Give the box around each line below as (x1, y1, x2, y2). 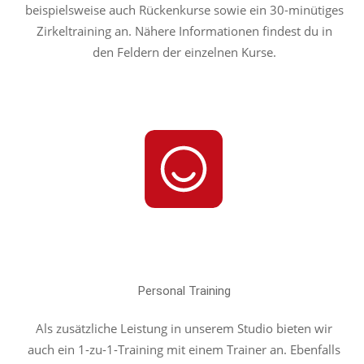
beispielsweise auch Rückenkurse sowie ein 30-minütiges (24, 2, 344, 18)
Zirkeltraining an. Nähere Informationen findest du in (36, 23, 332, 39)
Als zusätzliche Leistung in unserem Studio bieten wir (36, 320, 332, 336)
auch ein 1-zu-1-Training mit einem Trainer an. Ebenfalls (28, 341, 340, 357)
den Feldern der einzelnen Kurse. (92, 44, 276, 60)
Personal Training (137, 284, 231, 298)
